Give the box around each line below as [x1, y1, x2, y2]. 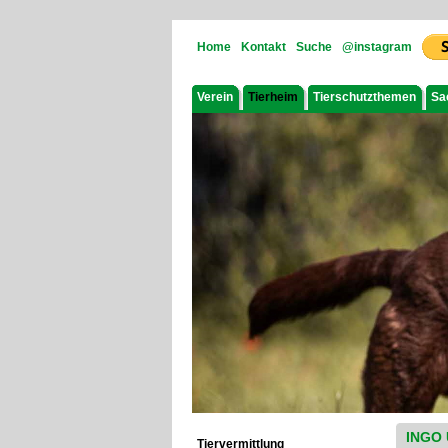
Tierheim [248, 90, 298, 104]
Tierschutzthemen [313, 90, 416, 104]
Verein [197, 90, 233, 104]
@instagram [342, 40, 412, 54]
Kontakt [241, 40, 286, 54]
